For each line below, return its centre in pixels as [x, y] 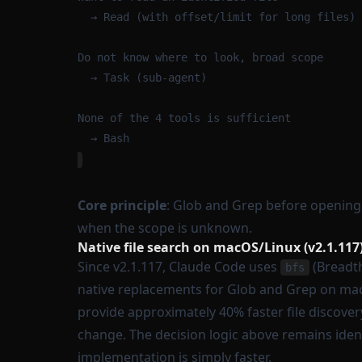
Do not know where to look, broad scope [200, 57]
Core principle [122, 205]
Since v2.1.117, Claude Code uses [179, 267]
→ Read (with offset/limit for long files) [223, 17]
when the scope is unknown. [165, 228]
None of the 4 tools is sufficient [184, 118]
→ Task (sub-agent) [149, 78]
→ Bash [110, 138]
